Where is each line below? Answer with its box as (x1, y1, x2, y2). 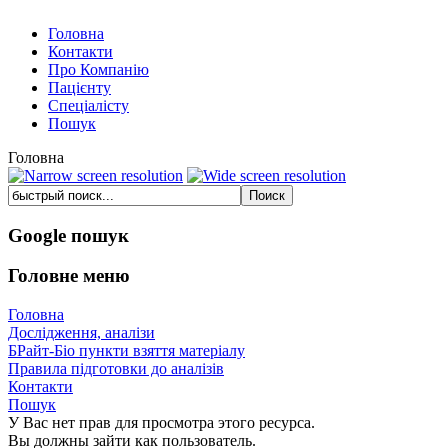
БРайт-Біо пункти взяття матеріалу (8, 342, 245, 360)
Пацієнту (48, 79, 111, 96)
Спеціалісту (48, 97, 129, 114)
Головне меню (8, 265, 130, 287)
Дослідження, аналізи (8, 324, 155, 342)
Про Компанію (48, 61, 149, 78)
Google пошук (8, 224, 129, 246)
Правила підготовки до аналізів (8, 360, 224, 378)
